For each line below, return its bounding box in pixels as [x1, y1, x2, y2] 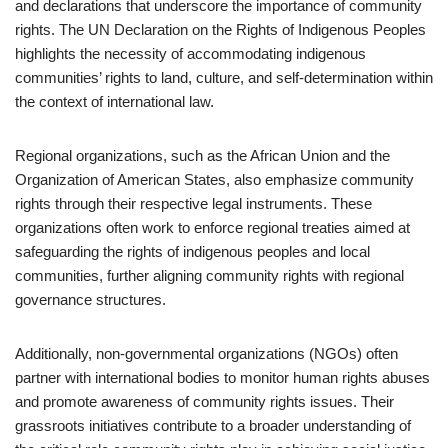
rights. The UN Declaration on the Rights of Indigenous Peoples [15, 21, 426, 38]
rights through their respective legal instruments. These [15, 195, 372, 212]
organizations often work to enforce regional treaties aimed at [15, 219, 410, 236]
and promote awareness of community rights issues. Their [15, 393, 394, 410]
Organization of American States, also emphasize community [15, 171, 414, 188]
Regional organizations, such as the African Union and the [15, 147, 390, 164]
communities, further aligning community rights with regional [15, 267, 404, 284]
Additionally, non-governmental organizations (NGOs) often [15, 345, 398, 362]
